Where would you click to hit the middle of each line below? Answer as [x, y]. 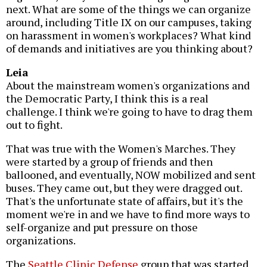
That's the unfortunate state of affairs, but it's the [125, 201]
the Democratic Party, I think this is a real [107, 99]
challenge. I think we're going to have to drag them [129, 112]
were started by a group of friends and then [109, 162]
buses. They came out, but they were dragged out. [124, 188]
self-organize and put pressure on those [102, 227]
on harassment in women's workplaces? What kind [128, 35]
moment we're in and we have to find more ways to [128, 214]
